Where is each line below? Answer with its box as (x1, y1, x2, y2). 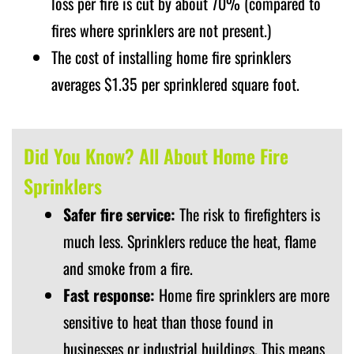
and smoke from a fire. (63, 255, 193, 280)
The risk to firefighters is (175, 201, 320, 226)
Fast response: (63, 282, 155, 307)
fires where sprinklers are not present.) (51, 17, 271, 42)
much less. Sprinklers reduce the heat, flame (63, 228, 316, 253)
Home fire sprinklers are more (155, 282, 330, 307)
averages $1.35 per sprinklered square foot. (51, 71, 299, 96)
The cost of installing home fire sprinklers (51, 44, 291, 69)
